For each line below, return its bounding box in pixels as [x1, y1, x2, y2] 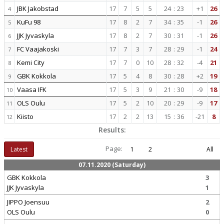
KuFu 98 [17, 17, 40, 26]
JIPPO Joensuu [7, 197, 49, 206]
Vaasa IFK [17, 85, 46, 94]
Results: [98, 125, 126, 134]
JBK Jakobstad [17, 4, 58, 13]
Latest [10, 145, 27, 153]
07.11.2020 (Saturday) [78, 160, 145, 169]
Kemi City [17, 58, 44, 67]
